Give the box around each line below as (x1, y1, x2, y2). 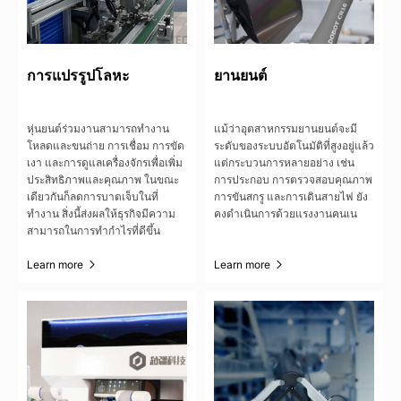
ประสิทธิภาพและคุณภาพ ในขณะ (27, 172, 179, 186)
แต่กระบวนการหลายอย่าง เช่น (214, 155, 354, 169)
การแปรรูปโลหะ (27, 65, 130, 84)
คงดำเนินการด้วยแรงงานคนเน (214, 206, 357, 220)
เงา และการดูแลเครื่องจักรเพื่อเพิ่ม (27, 155, 183, 169)
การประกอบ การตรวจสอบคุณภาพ (214, 172, 372, 186)
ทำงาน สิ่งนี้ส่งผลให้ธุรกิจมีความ (27, 206, 175, 220)
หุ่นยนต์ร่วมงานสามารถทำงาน (27, 121, 169, 135)
